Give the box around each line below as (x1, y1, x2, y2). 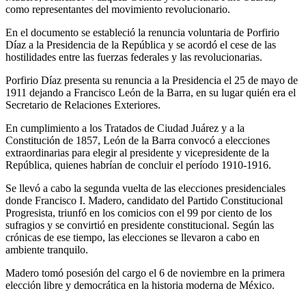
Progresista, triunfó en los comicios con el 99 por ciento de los (5, 206, 272, 219)
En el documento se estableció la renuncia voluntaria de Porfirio (5, 26, 279, 38)
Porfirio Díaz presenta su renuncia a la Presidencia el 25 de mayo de (5, 74, 298, 86)
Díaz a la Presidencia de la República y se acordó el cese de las (5, 38, 276, 51)
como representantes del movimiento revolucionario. (5, 3, 230, 15)
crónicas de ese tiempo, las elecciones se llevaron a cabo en (5, 231, 260, 243)
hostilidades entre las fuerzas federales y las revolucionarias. (5, 51, 262, 63)
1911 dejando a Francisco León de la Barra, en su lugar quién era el (5, 86, 296, 98)
